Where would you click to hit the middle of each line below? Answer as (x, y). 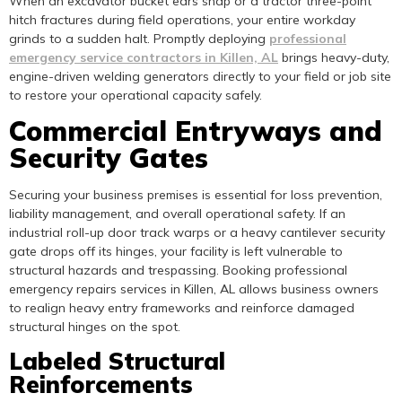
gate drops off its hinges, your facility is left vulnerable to (176, 252)
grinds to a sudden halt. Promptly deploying (139, 39)
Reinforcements (101, 384)
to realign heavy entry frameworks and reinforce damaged (182, 308)
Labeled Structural (117, 361)
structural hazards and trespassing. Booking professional (178, 271)
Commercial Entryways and (196, 131)
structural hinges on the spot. (95, 327)
